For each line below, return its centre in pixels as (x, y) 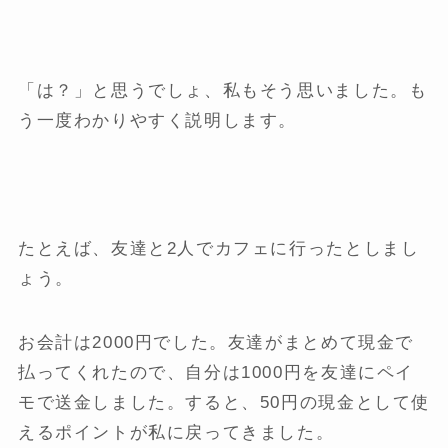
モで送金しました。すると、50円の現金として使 (224, 403)
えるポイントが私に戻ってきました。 (176, 433)
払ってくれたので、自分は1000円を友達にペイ (216, 373)
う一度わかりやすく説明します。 (157, 120)
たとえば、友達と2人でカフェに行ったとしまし (218, 249)
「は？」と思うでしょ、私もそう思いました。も (222, 90)
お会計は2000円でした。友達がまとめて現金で (216, 343)
